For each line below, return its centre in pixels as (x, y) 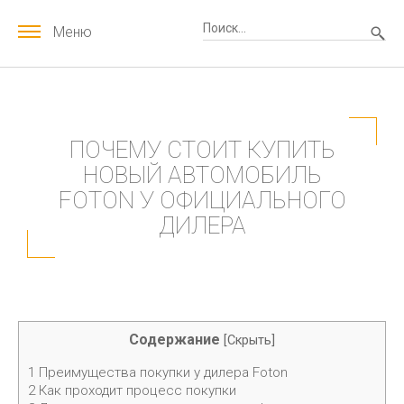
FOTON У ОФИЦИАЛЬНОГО (202, 200)
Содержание (174, 340)
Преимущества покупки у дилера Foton (161, 373)
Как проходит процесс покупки (136, 391)
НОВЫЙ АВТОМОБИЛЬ (202, 175)
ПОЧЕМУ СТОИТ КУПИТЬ (202, 150)
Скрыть (249, 340)
